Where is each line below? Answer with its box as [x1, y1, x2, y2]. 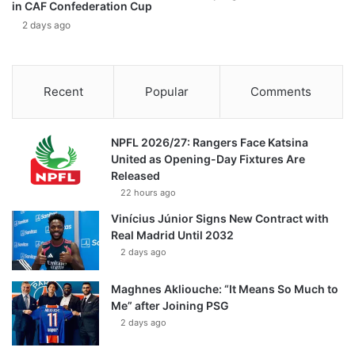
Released [111, 169, 160, 183]
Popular [144, 84, 189, 100]
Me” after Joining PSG [111, 299, 229, 313]
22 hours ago [120, 187, 176, 199]
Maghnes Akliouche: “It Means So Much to [111, 282, 338, 296]
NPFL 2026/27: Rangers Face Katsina [111, 136, 308, 150]
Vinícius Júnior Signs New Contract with [111, 212, 329, 226]
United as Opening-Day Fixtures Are [111, 152, 305, 166]
